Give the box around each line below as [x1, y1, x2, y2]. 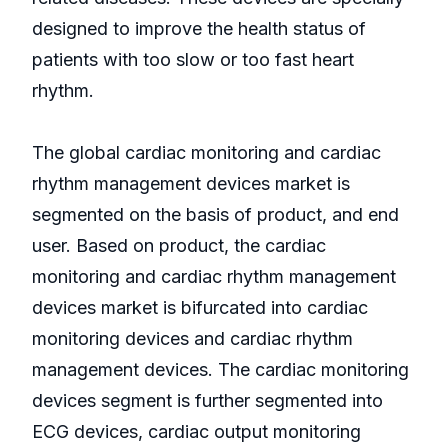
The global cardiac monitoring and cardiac [32, 142, 381, 164]
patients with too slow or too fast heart [32, 49, 354, 71]
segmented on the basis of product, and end [32, 204, 399, 226]
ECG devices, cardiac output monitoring [32, 421, 361, 443]
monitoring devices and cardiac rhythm [32, 328, 353, 350]
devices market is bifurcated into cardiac [32, 297, 368, 319]
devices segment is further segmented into [32, 390, 383, 412]
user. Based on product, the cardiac [32, 235, 326, 257]
